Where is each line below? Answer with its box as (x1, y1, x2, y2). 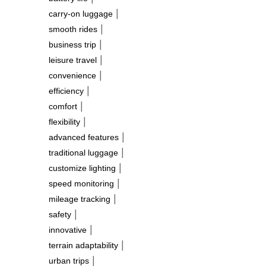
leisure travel (49, 55, 97, 65)
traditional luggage (49, 148, 118, 157)
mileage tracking (49, 194, 110, 204)
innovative (49, 225, 87, 235)
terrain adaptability (49, 240, 118, 250)
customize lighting (49, 163, 116, 173)
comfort (49, 102, 77, 111)
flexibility (49, 117, 80, 126)
